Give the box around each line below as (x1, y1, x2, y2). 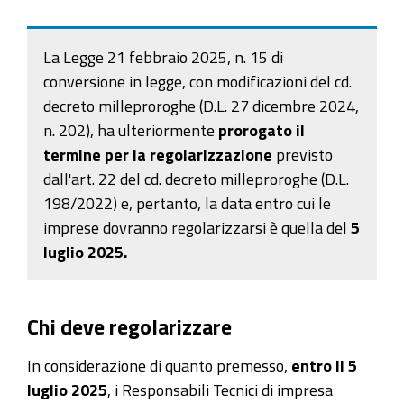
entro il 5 (291, 356, 357, 373)
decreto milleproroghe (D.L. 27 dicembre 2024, (43, 97, 359, 115)
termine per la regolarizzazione (43, 146, 272, 163)
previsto (272, 146, 333, 163)
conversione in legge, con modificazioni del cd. (43, 73, 352, 90)
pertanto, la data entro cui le (133, 195, 331, 212)
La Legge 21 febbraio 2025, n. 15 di (43, 49, 283, 66)
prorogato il (218, 122, 305, 139)
